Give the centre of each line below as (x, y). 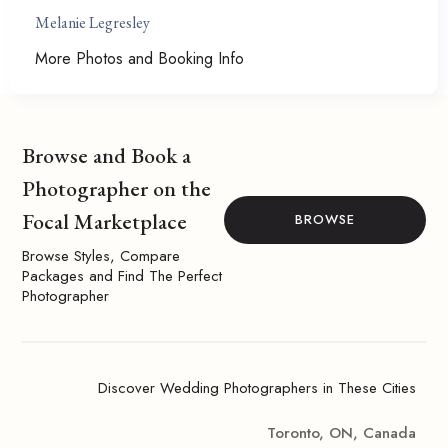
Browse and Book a (107, 155)
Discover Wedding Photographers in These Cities (256, 388)
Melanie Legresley (92, 22)
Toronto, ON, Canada (341, 433)
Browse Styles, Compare (101, 256)
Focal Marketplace (105, 221)
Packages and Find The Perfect (122, 276)
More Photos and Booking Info (139, 58)
